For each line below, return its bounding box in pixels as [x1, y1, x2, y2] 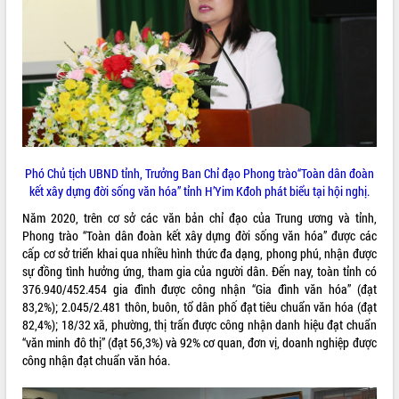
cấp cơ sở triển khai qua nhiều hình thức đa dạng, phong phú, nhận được [22, 245, 377, 263]
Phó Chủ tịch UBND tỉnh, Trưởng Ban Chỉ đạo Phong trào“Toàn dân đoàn [24, 165, 374, 183]
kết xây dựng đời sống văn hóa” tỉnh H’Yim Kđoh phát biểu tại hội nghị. [28, 183, 370, 200]
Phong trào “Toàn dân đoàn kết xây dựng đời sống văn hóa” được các [22, 227, 377, 245]
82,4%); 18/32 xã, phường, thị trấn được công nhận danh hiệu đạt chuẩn [22, 316, 377, 334]
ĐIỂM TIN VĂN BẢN [8, 16, 94, 31]
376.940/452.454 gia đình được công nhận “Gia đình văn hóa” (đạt [22, 281, 377, 298]
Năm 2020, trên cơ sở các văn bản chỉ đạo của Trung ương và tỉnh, [22, 209, 377, 227]
